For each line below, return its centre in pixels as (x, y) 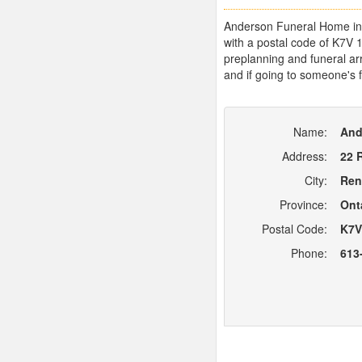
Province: (303, 205)
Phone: (309, 253)
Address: (305, 156)
